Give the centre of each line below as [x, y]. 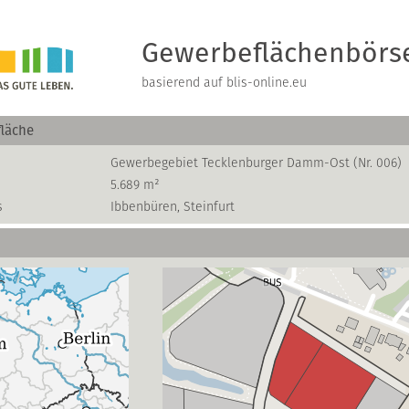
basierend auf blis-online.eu [224, 82]
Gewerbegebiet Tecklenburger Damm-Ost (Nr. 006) [256, 163]
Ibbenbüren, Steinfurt [173, 206]
